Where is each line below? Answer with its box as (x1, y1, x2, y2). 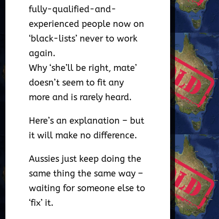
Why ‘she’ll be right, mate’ (29, 63, 137, 74)
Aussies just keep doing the (29, 153, 142, 165)
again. (29, 48, 56, 59)
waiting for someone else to (29, 183, 146, 194)
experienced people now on (29, 19, 145, 30)
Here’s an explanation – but (29, 115, 145, 127)
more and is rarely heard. (29, 92, 132, 103)
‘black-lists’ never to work (29, 33, 138, 44)
